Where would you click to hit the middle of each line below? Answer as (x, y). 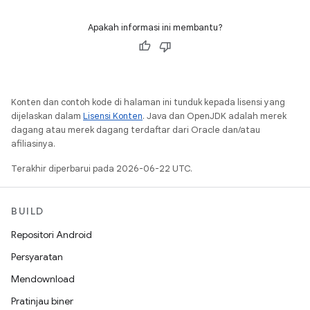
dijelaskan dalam (47, 116)
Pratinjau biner (42, 301)
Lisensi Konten (113, 116)
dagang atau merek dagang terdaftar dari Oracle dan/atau (136, 130)
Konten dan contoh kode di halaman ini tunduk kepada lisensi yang (148, 102)
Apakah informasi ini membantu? (155, 27)
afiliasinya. (33, 144)
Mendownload (43, 279)
